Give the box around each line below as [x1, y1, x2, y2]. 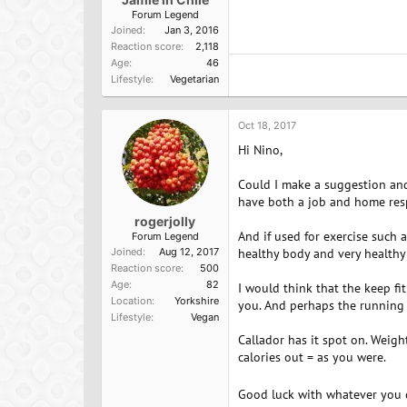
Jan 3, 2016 [164, 24, 219, 36]
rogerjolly [134, 213, 195, 229]
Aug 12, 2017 [159, 245, 219, 258]
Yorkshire [174, 294, 219, 307]
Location [111, 294, 152, 307]
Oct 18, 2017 [238, 119, 296, 132]
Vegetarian [170, 73, 219, 85]
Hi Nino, [238, 142, 283, 158]
